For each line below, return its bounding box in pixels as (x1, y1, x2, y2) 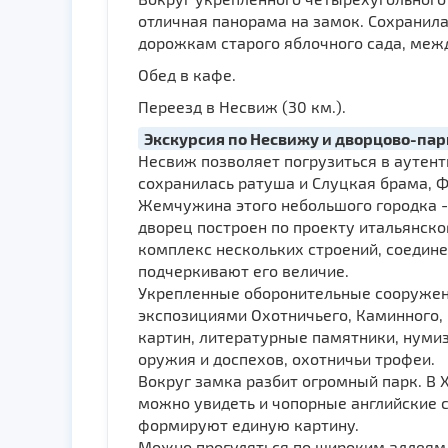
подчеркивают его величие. (138, 261, 349, 280)
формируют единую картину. (138, 415, 359, 434)
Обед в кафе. (138, 65, 236, 84)
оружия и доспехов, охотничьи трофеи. (138, 349, 435, 368)
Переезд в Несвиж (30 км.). (138, 97, 346, 116)
